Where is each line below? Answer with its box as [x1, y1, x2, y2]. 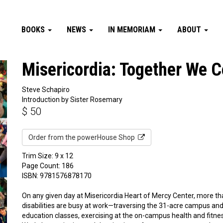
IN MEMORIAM [108, 25, 157, 34]
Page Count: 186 [22, 162, 74, 170]
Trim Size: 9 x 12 [22, 152, 73, 160]
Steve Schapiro [22, 86, 70, 94]
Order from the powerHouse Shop [28, 133, 138, 141]
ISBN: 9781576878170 [22, 172, 92, 180]
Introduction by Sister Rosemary [22, 96, 122, 104]
